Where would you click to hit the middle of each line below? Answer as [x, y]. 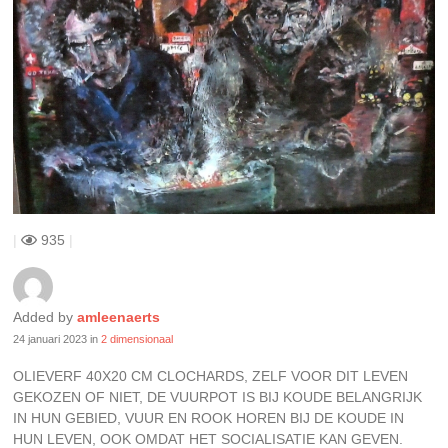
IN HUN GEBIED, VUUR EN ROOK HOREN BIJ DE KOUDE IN [209, 418]
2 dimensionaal [137, 339]
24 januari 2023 [50, 339]
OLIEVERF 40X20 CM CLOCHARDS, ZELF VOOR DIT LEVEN [211, 376]
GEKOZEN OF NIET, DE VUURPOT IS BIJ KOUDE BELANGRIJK [218, 397]
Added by [45, 317]
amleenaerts [119, 317]
